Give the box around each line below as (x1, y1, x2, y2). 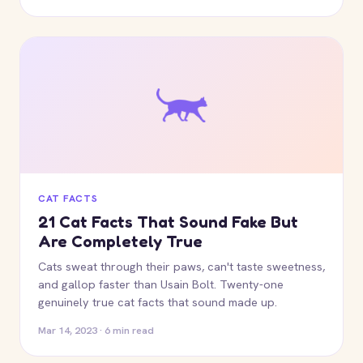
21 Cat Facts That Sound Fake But (38, 212, 298, 232)
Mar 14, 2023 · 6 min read (38, 323, 154, 337)
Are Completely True (38, 232, 203, 251)
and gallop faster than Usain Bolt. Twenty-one (38, 276, 284, 292)
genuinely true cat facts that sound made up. (38, 294, 277, 310)
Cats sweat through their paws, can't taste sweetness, (38, 258, 325, 274)
